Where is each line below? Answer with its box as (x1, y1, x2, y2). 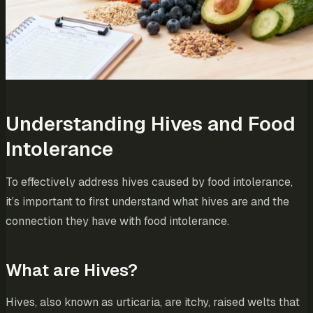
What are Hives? (6, 259, 138, 282)
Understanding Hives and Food (6, 111, 296, 137)
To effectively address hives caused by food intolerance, (6, 175, 293, 190)
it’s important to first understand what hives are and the (6, 194, 289, 210)
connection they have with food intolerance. (6, 214, 229, 229)
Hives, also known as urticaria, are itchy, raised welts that (6, 295, 300, 310)
